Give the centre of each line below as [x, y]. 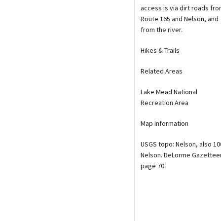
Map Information [165, 123]
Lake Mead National [169, 92]
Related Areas [162, 71]
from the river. [162, 29]
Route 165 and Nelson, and [180, 18]
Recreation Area [165, 102]
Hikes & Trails [160, 50]
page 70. [153, 166]
